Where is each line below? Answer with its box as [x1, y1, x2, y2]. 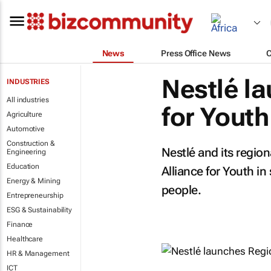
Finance [7, 220, 33, 229]
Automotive [7, 125, 45, 133]
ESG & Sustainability [7, 206, 72, 214]
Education [7, 162, 40, 171]
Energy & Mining [7, 177, 60, 185]
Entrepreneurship [7, 191, 64, 200]
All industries [7, 96, 49, 104]
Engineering [7, 148, 46, 156]
